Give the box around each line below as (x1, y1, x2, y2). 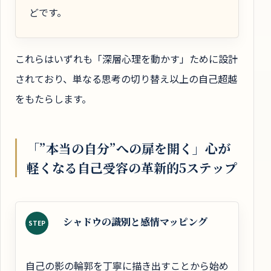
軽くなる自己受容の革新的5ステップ (27, 158, 237, 177)
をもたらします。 (15, 91, 91, 106)
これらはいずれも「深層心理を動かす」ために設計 (15, 51, 238, 67)
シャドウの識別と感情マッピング (63, 214, 207, 229)
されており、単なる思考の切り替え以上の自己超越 (15, 71, 237, 87)
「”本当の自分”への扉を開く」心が (27, 139, 230, 157)
